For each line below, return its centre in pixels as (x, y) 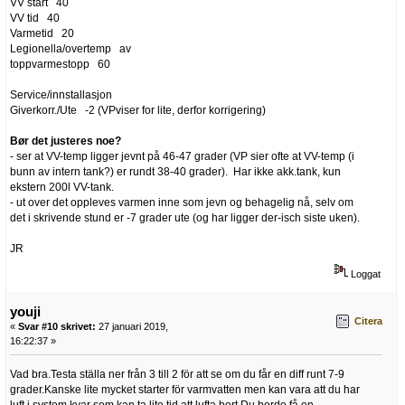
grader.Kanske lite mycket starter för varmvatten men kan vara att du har (185, 389)
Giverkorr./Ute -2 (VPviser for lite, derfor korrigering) (138, 111)
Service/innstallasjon (65, 95)
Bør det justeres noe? (66, 141)
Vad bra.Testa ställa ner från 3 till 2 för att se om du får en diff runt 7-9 (177, 374)
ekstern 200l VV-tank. (63, 188)
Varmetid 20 (42, 34)
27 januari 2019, (132, 326)
